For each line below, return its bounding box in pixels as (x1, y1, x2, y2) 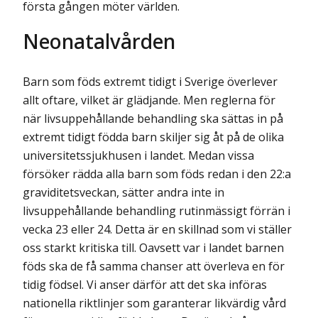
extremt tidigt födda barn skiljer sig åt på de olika (23, 129, 284, 146)
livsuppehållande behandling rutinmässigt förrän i (23, 203, 290, 219)
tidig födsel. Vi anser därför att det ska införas (23, 277, 267, 293)
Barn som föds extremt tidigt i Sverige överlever (23, 74, 278, 90)
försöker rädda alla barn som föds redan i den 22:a (23, 166, 291, 182)
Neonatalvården (23, 27, 175, 55)
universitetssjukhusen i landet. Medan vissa (23, 148, 254, 164)
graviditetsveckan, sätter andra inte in (23, 185, 224, 201)
